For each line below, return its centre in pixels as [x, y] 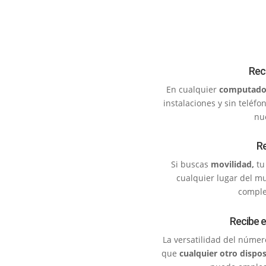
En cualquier [191, 89]
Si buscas [191, 164]
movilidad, [232, 164]
